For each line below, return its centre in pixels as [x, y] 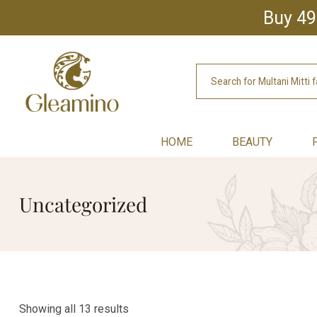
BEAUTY [253, 142]
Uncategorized [83, 204]
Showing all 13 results [74, 309]
